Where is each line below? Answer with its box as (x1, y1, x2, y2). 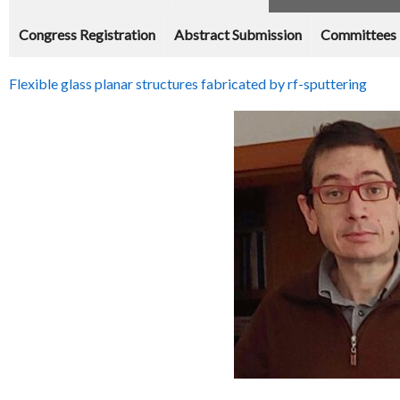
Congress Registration (19, 26, 155, 44)
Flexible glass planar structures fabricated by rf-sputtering (9, 75, 367, 93)
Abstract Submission (174, 26, 302, 44)
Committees (321, 26, 396, 44)
